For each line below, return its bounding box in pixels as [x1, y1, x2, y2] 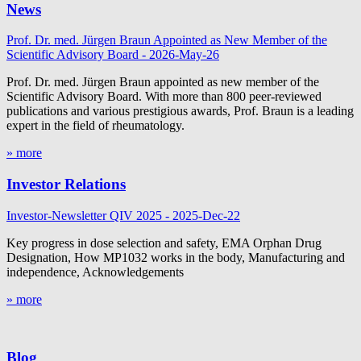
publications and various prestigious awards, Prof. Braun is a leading [6, 104, 354, 118]
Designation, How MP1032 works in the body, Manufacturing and [6, 250, 345, 264]
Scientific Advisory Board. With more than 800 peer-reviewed [6, 89, 322, 104]
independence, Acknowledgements [6, 264, 184, 279]
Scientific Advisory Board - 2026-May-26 [6, 48, 219, 62]
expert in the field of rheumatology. [6, 118, 185, 133]
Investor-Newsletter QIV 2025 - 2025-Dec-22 [6, 208, 240, 222]
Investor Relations [6, 176, 126, 193]
